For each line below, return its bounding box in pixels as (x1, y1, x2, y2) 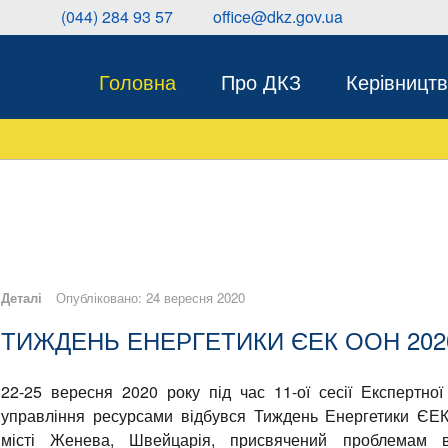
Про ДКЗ (221, 67, 301, 96)
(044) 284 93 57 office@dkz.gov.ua (60, 5, 343, 28)
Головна (99, 67, 176, 96)
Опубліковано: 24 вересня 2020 (56, 288, 245, 308)
